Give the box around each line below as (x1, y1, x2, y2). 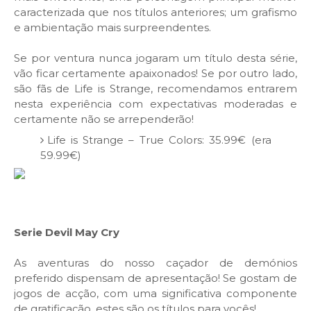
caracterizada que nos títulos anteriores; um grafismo (14, 6, 297, 19)
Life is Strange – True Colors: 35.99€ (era (47, 133, 271, 146)
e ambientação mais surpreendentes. (14, 21, 214, 35)
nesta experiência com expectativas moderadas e (14, 97, 297, 111)
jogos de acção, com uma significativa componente (14, 287, 297, 301)
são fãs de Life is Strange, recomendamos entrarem (14, 82, 297, 96)
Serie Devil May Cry (14, 226, 119, 239)
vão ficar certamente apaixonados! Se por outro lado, (14, 67, 297, 81)
